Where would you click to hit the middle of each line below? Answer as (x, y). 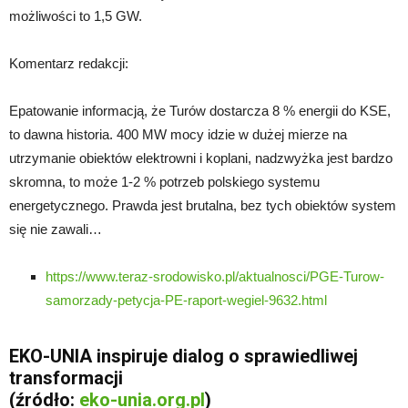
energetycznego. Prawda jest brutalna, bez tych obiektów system (203, 205)
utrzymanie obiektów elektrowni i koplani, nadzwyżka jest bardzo (201, 158)
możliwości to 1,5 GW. (76, 15)
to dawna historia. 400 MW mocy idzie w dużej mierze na (178, 134)
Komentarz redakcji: (69, 63)
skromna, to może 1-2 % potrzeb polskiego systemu (164, 181)
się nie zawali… (56, 229)
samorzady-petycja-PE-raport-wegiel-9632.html (186, 300)
